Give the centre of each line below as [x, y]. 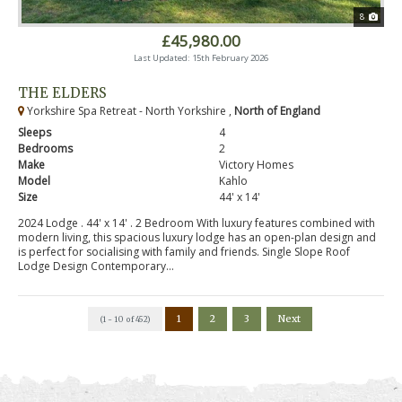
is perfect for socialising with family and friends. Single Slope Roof [184, 252]
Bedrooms [45, 149]
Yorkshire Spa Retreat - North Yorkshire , [129, 111]
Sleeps [35, 133]
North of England [277, 111]
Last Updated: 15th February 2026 [201, 58]
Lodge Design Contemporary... [96, 267]
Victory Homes [256, 165]
